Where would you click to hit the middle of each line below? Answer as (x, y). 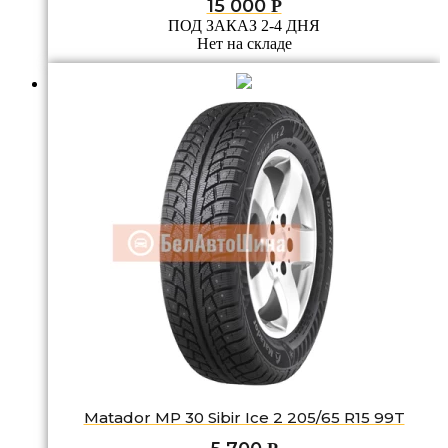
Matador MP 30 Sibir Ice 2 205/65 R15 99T (244, 417)
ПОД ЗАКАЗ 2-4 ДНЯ (244, 26)
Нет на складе (244, 44)
